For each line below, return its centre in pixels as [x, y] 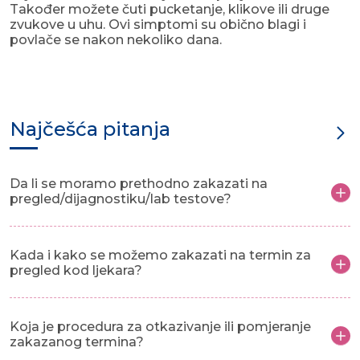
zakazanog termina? [77, 342]
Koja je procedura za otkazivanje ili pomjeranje [160, 327]
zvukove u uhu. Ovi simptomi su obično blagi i [158, 25]
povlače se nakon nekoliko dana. [116, 40]
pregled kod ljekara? [76, 271]
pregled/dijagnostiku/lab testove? [121, 199]
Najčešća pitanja [90, 129]
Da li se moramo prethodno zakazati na [139, 184]
